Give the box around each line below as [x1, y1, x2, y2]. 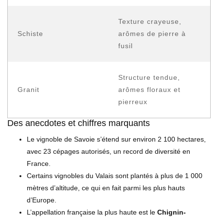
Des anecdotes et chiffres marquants [7, 118, 150, 128]
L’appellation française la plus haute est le [27, 208, 157, 216]
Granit [18, 85, 39, 93]
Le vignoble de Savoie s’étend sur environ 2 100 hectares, [27, 135, 206, 143]
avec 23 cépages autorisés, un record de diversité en [27, 147, 190, 155]
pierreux [118, 97, 147, 106]
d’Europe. [27, 196, 56, 204]
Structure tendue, [118, 73, 180, 81]
